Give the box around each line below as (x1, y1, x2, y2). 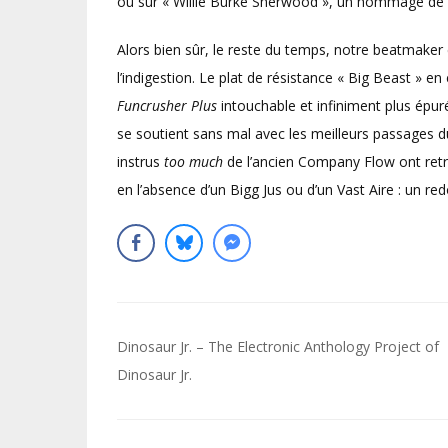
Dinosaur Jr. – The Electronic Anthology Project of (117, 337, 439, 356)
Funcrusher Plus (117, 96, 217, 115)
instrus (117, 152, 164, 171)
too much (164, 152, 223, 171)
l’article (116, 396, 212, 432)
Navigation (116, 330, 261, 366)
